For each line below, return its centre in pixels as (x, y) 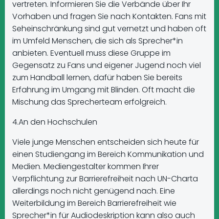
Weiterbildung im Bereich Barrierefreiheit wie (94, 203)
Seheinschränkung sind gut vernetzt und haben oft (109, 29)
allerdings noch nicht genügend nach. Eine (94, 191)
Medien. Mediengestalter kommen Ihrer (86, 166)
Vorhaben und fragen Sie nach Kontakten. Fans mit (109, 16)
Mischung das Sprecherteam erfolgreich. (89, 102)
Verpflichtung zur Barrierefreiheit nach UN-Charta (105, 179)
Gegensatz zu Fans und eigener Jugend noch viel (107, 65)
